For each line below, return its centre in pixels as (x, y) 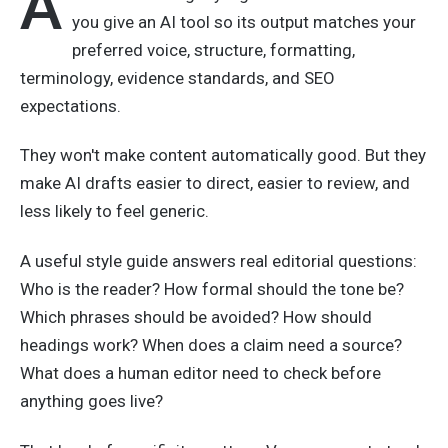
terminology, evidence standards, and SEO (177, 77)
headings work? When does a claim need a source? (211, 345)
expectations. (70, 105)
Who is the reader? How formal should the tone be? (212, 289)
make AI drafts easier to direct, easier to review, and (215, 183)
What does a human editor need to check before (200, 373)
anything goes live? (91, 401)
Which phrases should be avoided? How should (196, 317)
